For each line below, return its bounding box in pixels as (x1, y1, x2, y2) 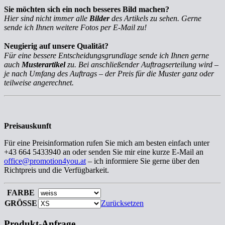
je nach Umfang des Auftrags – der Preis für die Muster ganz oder (4, 69, 214, 78)
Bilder (89, 14, 109, 23)
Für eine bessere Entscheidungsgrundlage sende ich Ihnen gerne (4, 51, 209, 60)
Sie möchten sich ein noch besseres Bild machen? (4, 5, 169, 14)
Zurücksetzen (101, 198, 144, 207)
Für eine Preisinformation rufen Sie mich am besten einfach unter (4, 138, 209, 147)
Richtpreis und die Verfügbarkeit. (4, 165, 109, 174)
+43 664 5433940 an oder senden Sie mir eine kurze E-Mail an (4, 147, 203, 156)
